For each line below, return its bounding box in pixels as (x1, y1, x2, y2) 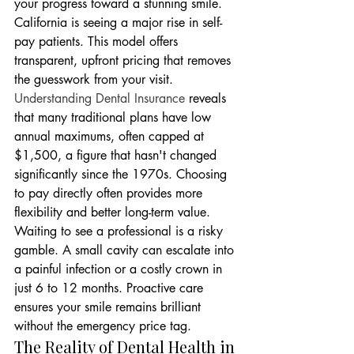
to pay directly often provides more (14, 185, 206, 201)
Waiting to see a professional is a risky (14, 223, 227, 239)
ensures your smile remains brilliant (14, 299, 205, 315)
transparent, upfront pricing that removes (14, 52, 235, 69)
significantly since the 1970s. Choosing (14, 166, 231, 183)
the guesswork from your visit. (14, 71, 177, 88)
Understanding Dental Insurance (14, 90, 185, 107)
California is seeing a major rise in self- (14, 14, 222, 31)
